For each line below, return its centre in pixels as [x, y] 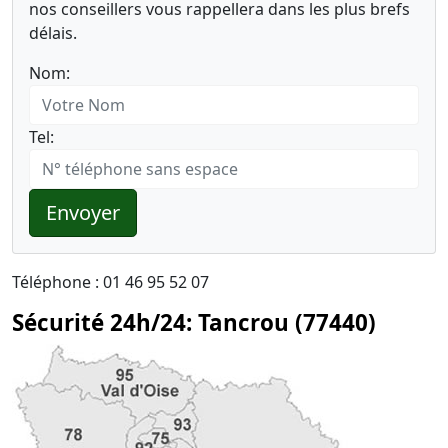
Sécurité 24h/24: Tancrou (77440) [194, 322]
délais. [53, 33]
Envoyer [83, 212]
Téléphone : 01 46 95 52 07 [110, 282]
